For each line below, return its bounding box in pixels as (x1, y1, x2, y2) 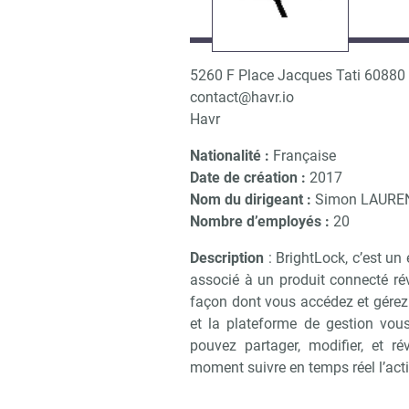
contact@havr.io (190, 89, 294, 106)
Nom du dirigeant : (190, 191, 311, 208)
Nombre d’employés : (190, 213, 333, 230)
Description (190, 249, 264, 267)
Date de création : (190, 169, 309, 186)
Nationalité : (190, 147, 269, 164)
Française (269, 147, 336, 164)
